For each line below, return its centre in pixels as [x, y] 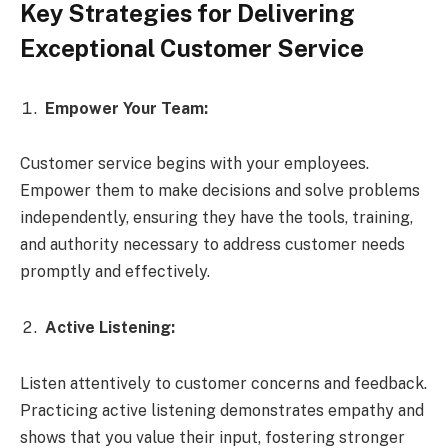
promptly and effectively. [115, 272]
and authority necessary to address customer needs [212, 245]
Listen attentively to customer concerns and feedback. [223, 383]
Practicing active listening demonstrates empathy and [222, 410]
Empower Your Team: [126, 108]
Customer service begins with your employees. [194, 164]
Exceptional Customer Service [192, 48]
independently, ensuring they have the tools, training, [216, 218]
